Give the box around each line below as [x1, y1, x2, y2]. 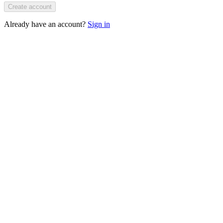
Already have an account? [4, 19, 86, 28]
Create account [8, 2, 52, 10]
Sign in [88, 19, 110, 28]
